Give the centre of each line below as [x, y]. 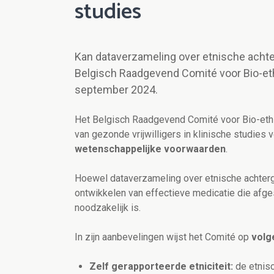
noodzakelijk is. [108, 208]
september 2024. [116, 90]
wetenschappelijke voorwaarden [150, 149]
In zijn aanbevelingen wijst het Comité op [163, 237]
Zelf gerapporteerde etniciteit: [161, 267]
